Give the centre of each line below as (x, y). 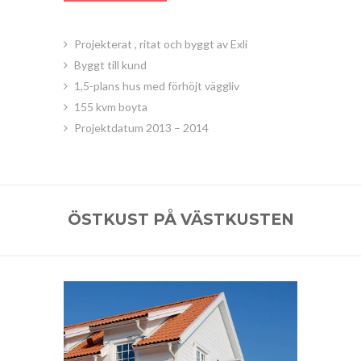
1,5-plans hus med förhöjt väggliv (157, 85)
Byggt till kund (110, 64)
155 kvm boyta (111, 106)
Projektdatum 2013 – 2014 (141, 127)
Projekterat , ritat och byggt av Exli (161, 44)
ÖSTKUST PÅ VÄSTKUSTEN (180, 219)
